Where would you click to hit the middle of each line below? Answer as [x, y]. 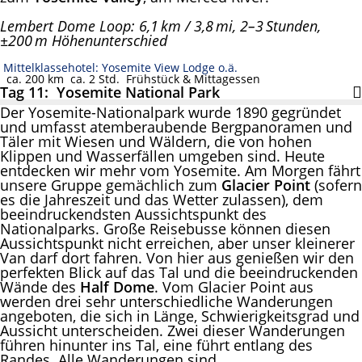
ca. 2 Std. [92, 78]
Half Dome [117, 286]
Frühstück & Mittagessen [190, 78]
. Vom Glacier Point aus [234, 286]
